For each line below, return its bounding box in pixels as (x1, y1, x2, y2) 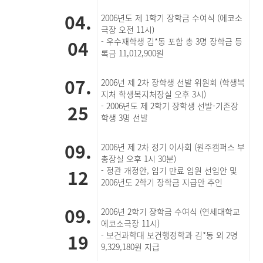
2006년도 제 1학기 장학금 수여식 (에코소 (101, 12, 243, 23)
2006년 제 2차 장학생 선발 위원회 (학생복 (101, 76, 245, 88)
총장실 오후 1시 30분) (101, 153, 177, 164)
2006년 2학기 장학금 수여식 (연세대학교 (101, 205, 241, 217)
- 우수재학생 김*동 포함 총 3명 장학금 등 (101, 35, 243, 47)
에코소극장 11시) (101, 217, 160, 229)
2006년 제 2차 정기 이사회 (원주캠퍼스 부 (101, 141, 245, 153)
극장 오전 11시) (101, 23, 155, 35)
